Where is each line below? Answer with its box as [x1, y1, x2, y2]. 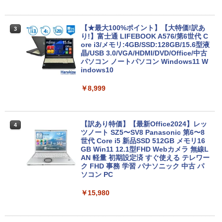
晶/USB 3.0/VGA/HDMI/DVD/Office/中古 [81, 49, 207, 57]
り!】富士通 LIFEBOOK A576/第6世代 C [81, 32, 208, 41]
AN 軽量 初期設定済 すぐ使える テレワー [81, 154, 210, 162]
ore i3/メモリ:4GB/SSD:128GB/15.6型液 [81, 41, 210, 49]
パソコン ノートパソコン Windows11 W [81, 57, 208, 66]
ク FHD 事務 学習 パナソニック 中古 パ [81, 162, 204, 170]
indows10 [81, 66, 113, 74]
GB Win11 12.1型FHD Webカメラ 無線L [81, 145, 209, 154]
